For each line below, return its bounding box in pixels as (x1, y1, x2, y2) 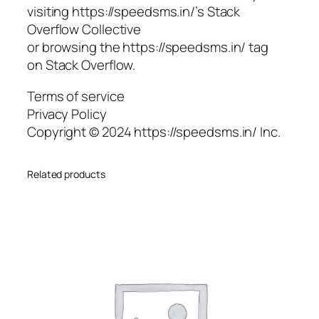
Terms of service (27, 86, 125, 105)
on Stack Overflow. (27, 56, 136, 75)
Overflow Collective (27, 20, 142, 39)
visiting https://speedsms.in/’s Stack (27, 2, 241, 21)
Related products (27, 167, 105, 181)
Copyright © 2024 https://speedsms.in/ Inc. (27, 122, 281, 141)
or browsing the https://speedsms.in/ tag (27, 38, 268, 57)
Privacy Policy (27, 104, 107, 123)
